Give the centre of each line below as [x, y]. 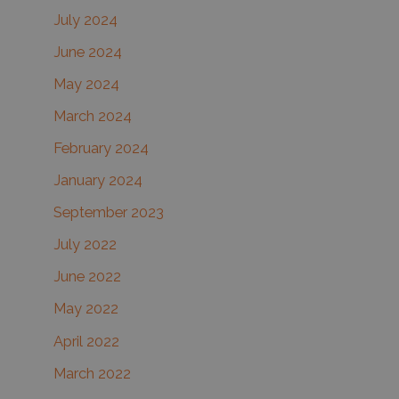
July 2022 [85, 245]
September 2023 [109, 213]
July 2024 [85, 20]
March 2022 [92, 373]
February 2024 [101, 148]
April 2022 [86, 341]
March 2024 [93, 116]
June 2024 [88, 52]
